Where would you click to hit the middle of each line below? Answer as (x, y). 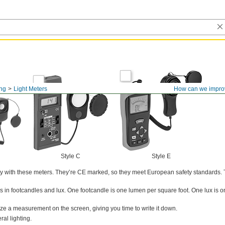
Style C (71, 156)
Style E (161, 156)
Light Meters (30, 89)
